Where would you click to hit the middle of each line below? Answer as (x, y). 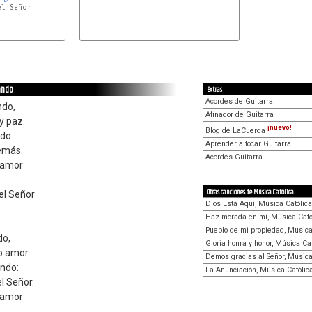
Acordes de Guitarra (239, 101)
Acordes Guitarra (234, 157)
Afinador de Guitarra (240, 115)
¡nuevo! (280, 127)
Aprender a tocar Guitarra (248, 143)
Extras (214, 90)
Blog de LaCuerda (236, 130)
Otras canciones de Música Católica (250, 192)
